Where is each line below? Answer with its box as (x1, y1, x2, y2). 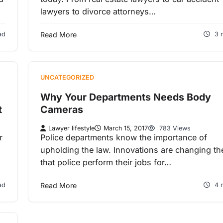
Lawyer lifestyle (48, 124, 95, 132)
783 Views (157, 124, 191, 132)
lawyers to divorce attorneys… (40, 6, 156, 17)
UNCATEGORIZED (40, 74, 94, 82)
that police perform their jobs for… (40, 157, 171, 168)
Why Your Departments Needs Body (40, 91, 211, 103)
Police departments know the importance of (40, 132, 207, 143)
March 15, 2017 (104, 124, 148, 132)
